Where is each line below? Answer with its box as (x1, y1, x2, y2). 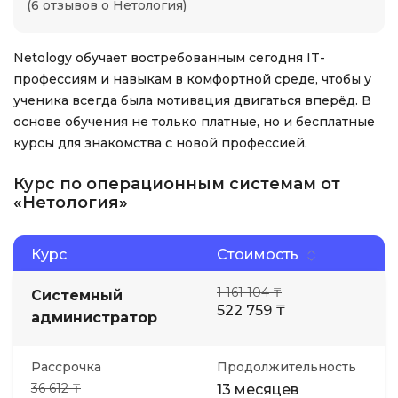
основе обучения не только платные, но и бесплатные (13, 114, 375, 130)
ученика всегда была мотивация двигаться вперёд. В (13, 92, 371, 108)
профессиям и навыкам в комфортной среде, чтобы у (13, 71, 371, 87)
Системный (31, 287, 123, 304)
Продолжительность (217, 359, 356, 375)
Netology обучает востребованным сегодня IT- (13, 50, 325, 66)
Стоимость (217, 245, 298, 263)
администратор (31, 309, 157, 326)
